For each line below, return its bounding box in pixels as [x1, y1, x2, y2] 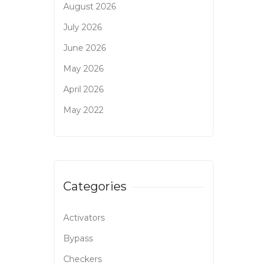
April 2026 [63, 84, 104, 95]
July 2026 [63, 22, 102, 33]
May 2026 [63, 63, 104, 75]
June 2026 [63, 43, 106, 54]
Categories [63, 179, 127, 194]
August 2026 [63, 1, 116, 12]
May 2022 [63, 105, 104, 116]
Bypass [63, 233, 93, 244]
